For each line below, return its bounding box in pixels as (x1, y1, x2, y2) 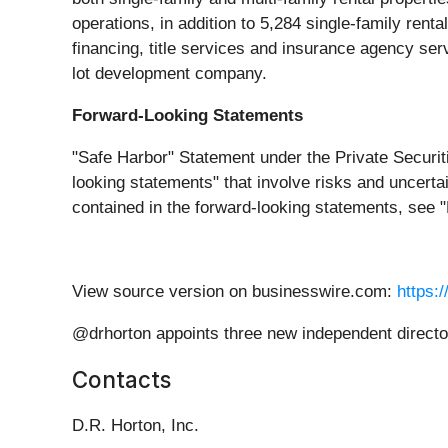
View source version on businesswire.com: (72, 282, 397, 302)
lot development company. (72, 64, 267, 84)
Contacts (72, 366, 171, 394)
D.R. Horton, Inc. (72, 416, 199, 436)
